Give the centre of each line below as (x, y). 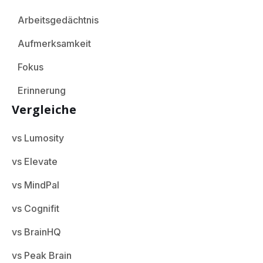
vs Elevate (35, 161)
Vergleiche (44, 109)
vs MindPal (36, 185)
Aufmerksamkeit (54, 43)
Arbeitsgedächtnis (58, 20)
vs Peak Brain (42, 255)
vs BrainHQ (36, 232)
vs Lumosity (38, 138)
